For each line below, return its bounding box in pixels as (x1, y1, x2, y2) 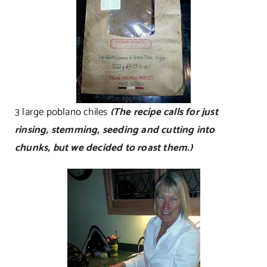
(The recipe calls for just (110, 103, 218, 120)
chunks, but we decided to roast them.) (14, 139, 193, 156)
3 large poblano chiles (14, 103, 110, 120)
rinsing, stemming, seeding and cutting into (14, 121, 215, 138)
